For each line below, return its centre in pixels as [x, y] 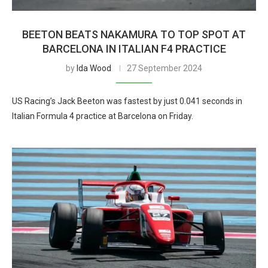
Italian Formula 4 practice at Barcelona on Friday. [103, 116]
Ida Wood [94, 68]
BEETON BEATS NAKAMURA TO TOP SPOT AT [134, 34]
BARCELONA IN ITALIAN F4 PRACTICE [134, 49]
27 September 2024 [165, 68]
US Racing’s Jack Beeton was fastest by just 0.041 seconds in [127, 101]
